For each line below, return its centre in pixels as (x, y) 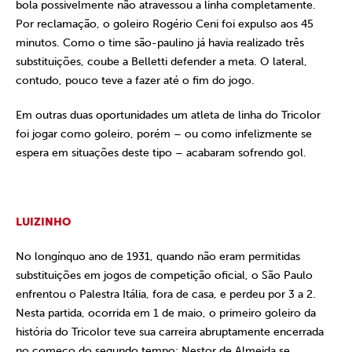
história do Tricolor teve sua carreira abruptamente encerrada (170, 332)
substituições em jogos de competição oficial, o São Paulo (164, 275)
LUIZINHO (43, 222)
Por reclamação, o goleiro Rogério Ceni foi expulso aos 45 (165, 24)
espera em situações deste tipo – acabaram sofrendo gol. (161, 153)
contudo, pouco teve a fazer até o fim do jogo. (135, 81)
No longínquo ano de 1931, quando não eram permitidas (158, 257)
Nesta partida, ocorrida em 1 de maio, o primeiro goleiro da (166, 313)
